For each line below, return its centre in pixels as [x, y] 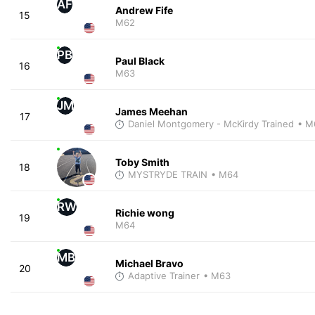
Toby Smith [142, 162]
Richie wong [144, 212]
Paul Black [140, 60]
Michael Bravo [149, 263]
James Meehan [151, 111]
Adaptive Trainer [163, 275]
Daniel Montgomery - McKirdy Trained [211, 123]
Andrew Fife [144, 10]
